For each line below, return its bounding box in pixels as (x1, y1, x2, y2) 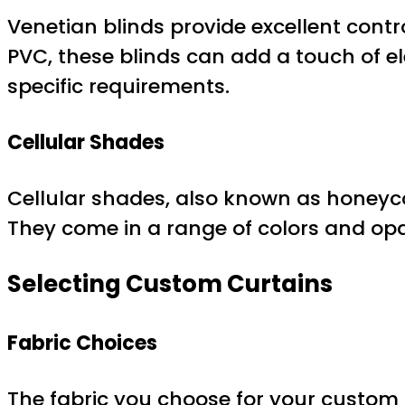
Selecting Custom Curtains (7, 267, 333, 300)
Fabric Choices (7, 329, 157, 358)
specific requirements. (7, 71, 230, 100)
